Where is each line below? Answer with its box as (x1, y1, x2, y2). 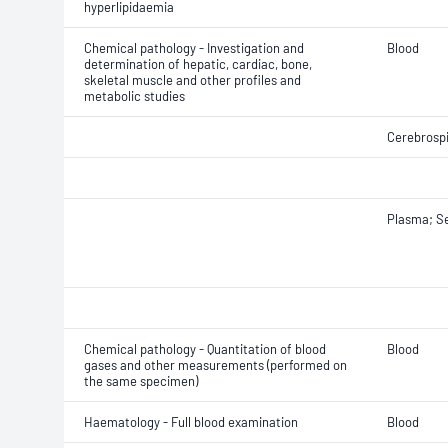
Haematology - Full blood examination (84, 414, 298, 430)
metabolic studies (84, 88, 185, 104)
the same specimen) (84, 373, 198, 389)
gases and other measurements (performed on (84, 357, 347, 373)
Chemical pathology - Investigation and (84, 40, 304, 56)
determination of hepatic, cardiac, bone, (84, 56, 312, 72)
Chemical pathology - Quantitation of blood (84, 341, 326, 357)
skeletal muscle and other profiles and (84, 72, 301, 88)
